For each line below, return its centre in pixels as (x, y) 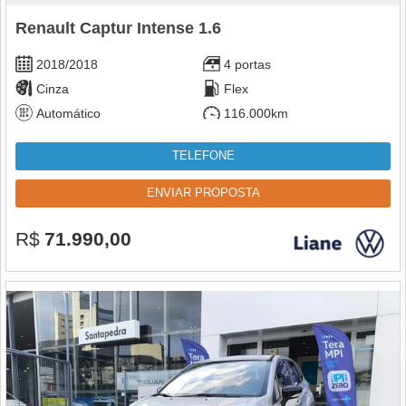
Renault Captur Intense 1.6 (118, 29)
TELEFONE (203, 156)
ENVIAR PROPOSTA (203, 193)
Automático (68, 114)
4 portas (247, 65)
